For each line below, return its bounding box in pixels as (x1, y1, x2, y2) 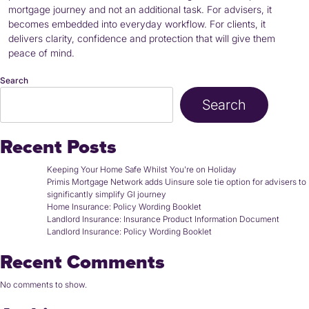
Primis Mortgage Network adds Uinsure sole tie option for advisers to (47, 176, 306, 187)
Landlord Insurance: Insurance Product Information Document (47, 213, 279, 224)
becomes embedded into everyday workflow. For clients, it (8, 17, 266, 30)
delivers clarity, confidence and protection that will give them (8, 32, 275, 44)
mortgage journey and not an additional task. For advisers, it (8, 3, 272, 15)
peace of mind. (8, 46, 74, 59)
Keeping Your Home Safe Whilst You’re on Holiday (47, 163, 237, 175)
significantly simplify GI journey (47, 188, 166, 199)
